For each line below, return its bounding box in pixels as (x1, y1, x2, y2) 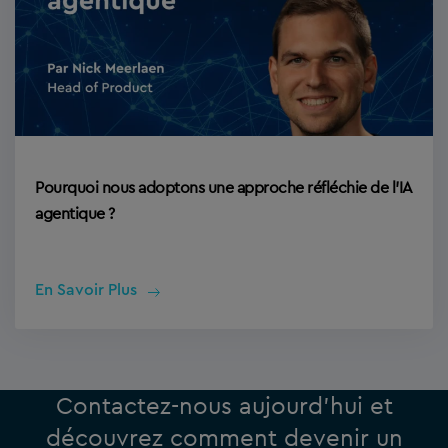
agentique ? (35, 203, 115, 225)
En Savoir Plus (35, 282, 137, 299)
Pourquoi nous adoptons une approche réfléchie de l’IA (35, 177, 412, 199)
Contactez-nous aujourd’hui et (55, 390, 393, 422)
